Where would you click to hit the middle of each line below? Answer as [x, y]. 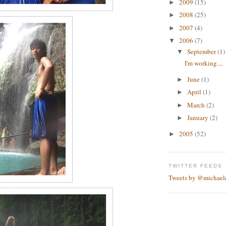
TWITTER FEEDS [196, 165]
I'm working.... [204, 63]
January [198, 118]
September [202, 52]
